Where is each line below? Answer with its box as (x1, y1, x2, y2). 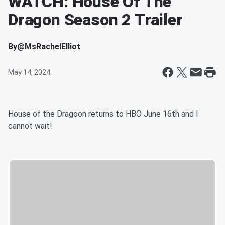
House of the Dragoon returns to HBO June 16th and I (8, 109, 198, 119)
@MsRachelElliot (17, 42, 80, 51)
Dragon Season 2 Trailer (8, 10, 183, 29)
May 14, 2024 (8, 68, 50, 76)
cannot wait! (8, 121, 52, 131)
